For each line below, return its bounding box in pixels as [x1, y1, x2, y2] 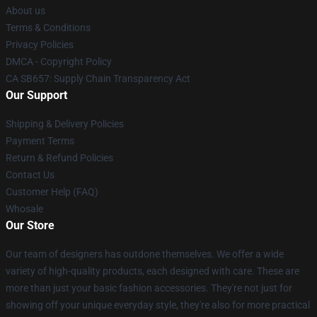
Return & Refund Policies [6, 152, 113, 163]
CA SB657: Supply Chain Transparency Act [6, 73, 190, 84]
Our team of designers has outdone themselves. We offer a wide [6, 248, 284, 260]
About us [6, 5, 45, 16]
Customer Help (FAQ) [6, 186, 98, 197]
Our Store [6, 219, 54, 232]
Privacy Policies [6, 39, 74, 50]
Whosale [6, 203, 43, 214]
